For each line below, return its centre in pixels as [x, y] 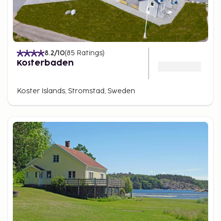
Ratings [90, 53]
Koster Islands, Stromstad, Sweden [76, 91]
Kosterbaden [45, 63]
